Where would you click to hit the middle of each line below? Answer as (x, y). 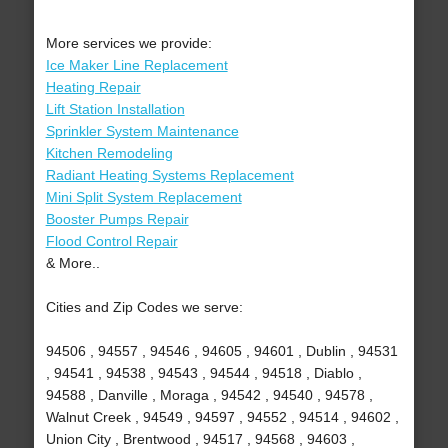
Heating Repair (93, 87)
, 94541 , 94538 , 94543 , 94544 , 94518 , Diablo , (203, 373)
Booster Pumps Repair (117, 219)
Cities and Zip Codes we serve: (144, 307)
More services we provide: (128, 43)
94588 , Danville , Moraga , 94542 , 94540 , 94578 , (209, 395)
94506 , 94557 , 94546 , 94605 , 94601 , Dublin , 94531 (221, 351)
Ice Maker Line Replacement (136, 65)
